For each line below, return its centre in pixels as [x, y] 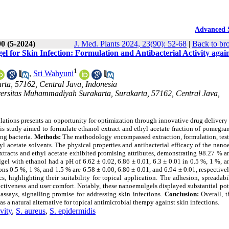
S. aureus [31, 211]
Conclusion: [181, 194]
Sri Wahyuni [53, 74]
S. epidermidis [73, 211]
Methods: [48, 136]
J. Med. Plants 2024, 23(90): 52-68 [130, 44]
